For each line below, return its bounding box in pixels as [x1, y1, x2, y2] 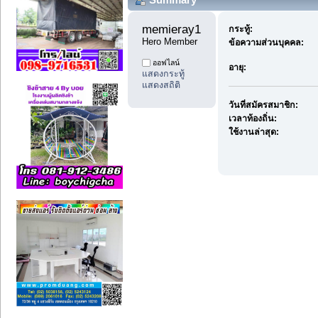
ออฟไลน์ [150, 58, 180, 67]
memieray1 [142, 23, 204, 37]
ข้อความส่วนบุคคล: [229, 38, 305, 48]
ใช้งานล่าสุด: [229, 127, 280, 138]
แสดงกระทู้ [142, 69, 185, 79]
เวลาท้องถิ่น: [229, 114, 278, 124]
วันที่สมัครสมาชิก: [229, 100, 299, 111]
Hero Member [142, 36, 197, 48]
